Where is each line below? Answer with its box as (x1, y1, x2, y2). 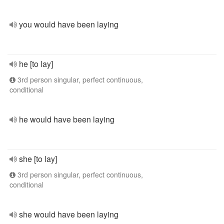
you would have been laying (19, 18, 118, 30)
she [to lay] (19, 153, 57, 164)
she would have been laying (19, 208, 118, 220)
